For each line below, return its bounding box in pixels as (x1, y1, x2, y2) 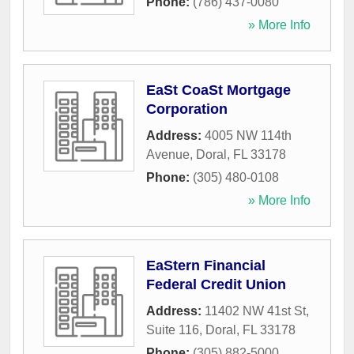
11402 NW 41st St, (205, 304, 309, 318)
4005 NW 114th (205, 129, 292, 143)
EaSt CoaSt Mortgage (146, 82, 291, 99)
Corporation (146, 101, 228, 118)
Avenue (146, 148, 190, 162)
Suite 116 (146, 323, 199, 337)
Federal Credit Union (146, 277, 286, 293)
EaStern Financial (146, 258, 265, 274)
